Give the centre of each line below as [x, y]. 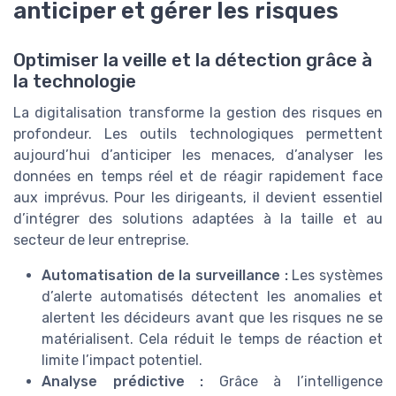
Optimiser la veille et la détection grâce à [193, 60]
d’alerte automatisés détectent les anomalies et [212, 296]
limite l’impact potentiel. [122, 360]
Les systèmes [335, 275]
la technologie [75, 81]
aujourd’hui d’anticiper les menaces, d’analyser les [198, 155]
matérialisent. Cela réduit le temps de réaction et [212, 339]
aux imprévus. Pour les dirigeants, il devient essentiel [198, 197]
